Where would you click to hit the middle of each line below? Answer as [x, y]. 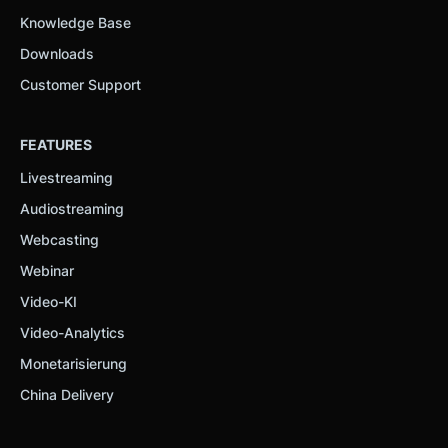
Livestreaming [66, 177]
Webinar [47, 270]
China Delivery [67, 394]
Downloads [57, 53]
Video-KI [48, 301]
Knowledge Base [75, 22]
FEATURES [56, 144]
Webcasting [59, 239]
